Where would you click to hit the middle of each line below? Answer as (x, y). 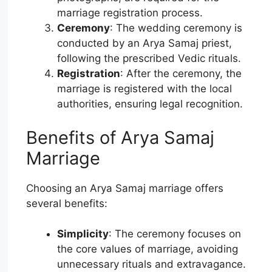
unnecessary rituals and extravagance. (152, 264)
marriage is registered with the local (145, 89)
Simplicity (83, 234)
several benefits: (67, 203)
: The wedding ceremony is (176, 28)
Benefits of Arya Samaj (121, 137)
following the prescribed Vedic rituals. (149, 59)
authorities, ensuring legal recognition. (150, 104)
